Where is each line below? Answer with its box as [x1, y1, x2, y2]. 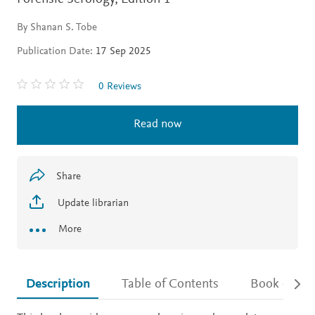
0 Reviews [98, 81, 141, 92]
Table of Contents [121, 277, 219, 291]
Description [25, 277, 90, 291]
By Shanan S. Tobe [17, 22, 97, 33]
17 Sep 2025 [93, 46, 151, 57]
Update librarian [55, 198, 129, 209]
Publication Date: [17, 46, 93, 57]
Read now [134, 118, 181, 131]
